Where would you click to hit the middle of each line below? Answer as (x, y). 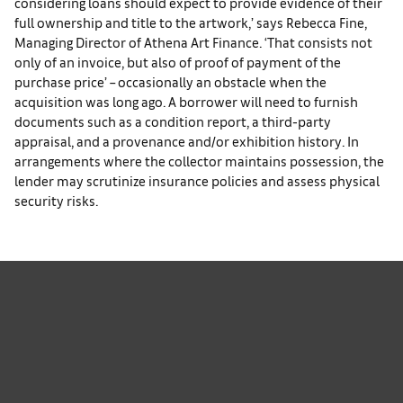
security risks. (56, 200)
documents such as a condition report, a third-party (173, 121)
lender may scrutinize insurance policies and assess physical (197, 180)
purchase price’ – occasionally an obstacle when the (170, 81)
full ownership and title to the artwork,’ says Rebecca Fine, (191, 22)
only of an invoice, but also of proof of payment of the (178, 61)
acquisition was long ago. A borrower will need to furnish (186, 101)
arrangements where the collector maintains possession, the (199, 160)
